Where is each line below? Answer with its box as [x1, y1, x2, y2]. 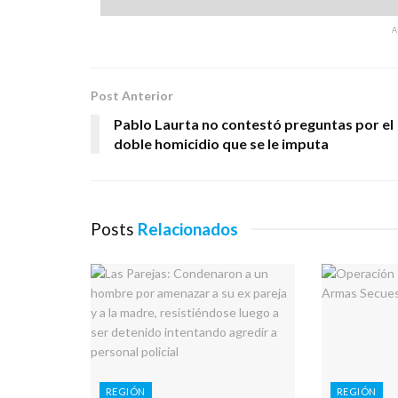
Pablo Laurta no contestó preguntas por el [114, 115, 394, 132]
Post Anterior [91, 87, 173, 103]
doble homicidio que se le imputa [114, 134, 329, 152]
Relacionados [138, 218, 238, 239]
